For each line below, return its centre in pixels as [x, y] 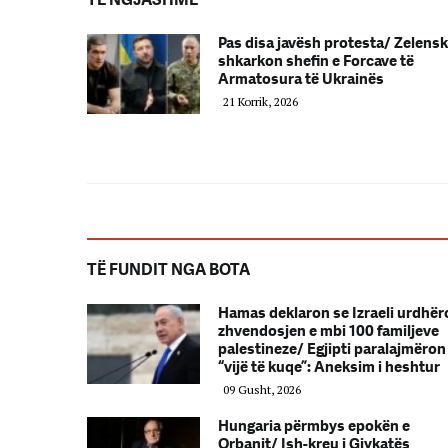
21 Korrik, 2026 [260, 101]
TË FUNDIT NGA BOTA [168, 269]
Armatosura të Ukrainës [301, 78]
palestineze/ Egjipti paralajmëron [332, 348]
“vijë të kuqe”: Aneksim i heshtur [329, 366]
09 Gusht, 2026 [262, 389]
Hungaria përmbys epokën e [314, 425]
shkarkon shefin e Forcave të [316, 60]
